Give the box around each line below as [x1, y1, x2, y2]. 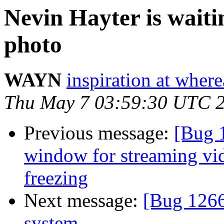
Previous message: [24, 122, 174, 144]
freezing [24, 167, 88, 189]
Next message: [24, 189, 143, 211]
